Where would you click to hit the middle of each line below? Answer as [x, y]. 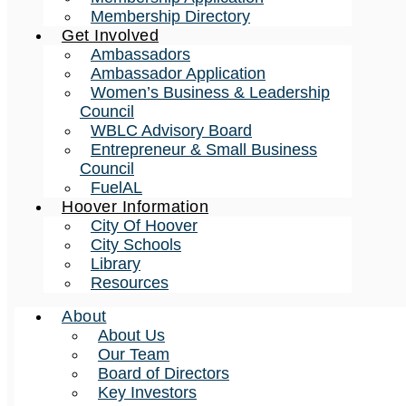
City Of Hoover [144, 226]
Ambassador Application [178, 73]
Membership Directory [170, 16]
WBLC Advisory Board [171, 130]
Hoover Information [135, 207]
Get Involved [110, 35]
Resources [130, 283]
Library [116, 264]
